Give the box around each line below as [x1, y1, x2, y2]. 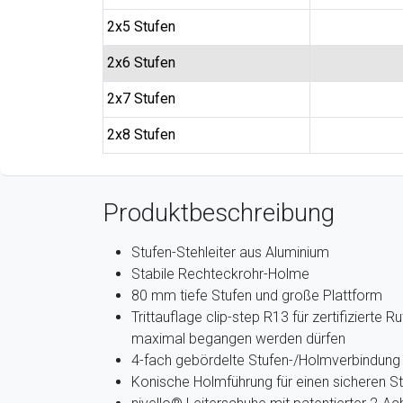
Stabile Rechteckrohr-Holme [131, 265, 309, 282]
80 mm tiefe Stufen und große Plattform [131, 287, 382, 304]
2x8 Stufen [107, 126, 175, 143]
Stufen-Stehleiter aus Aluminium [131, 244, 329, 261]
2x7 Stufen [107, 90, 175, 107]
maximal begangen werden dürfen [131, 330, 345, 347]
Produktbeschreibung [103, 198, 335, 228]
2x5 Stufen [107, 18, 175, 35]
